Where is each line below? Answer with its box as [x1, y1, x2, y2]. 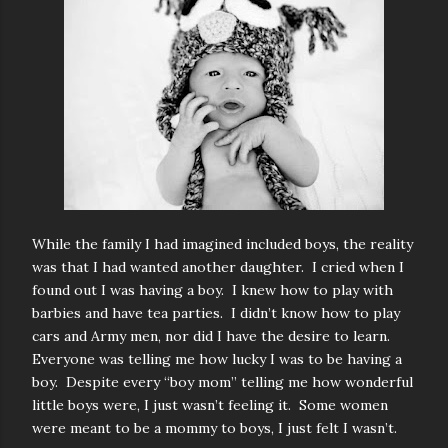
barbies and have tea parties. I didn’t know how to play [32, 304, 400, 322]
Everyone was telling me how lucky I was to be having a [32, 350, 402, 368]
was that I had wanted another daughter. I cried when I [32, 258, 404, 276]
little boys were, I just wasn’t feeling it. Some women [32, 396, 388, 414]
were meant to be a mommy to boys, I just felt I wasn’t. [32, 419, 397, 437]
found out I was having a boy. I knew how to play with [32, 281, 393, 299]
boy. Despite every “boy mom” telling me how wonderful [32, 373, 413, 391]
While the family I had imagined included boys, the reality [32, 235, 413, 253]
